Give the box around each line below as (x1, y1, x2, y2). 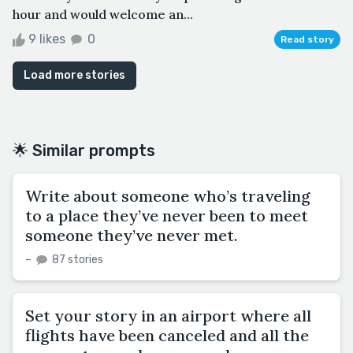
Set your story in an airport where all (25, 305, 311, 325)
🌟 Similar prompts (13, 140, 155, 160)
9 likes (25, 31, 69, 46)
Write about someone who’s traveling (25, 185, 310, 206)
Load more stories (24, 68, 125, 82)
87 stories (50, 252, 103, 266)
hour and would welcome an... (13, 6, 193, 22)
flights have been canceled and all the (25, 325, 309, 345)
